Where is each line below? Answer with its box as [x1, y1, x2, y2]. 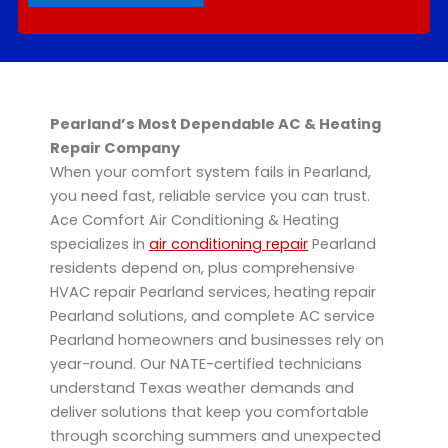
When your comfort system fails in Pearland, [50, 162, 371, 183]
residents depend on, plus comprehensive [50, 258, 355, 279]
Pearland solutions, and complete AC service [50, 306, 375, 327]
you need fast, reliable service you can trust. [50, 186, 370, 207]
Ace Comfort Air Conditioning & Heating [50, 210, 339, 231]
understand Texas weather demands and [50, 378, 354, 399]
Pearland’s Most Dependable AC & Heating [50, 114, 381, 135]
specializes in [50, 234, 149, 255]
